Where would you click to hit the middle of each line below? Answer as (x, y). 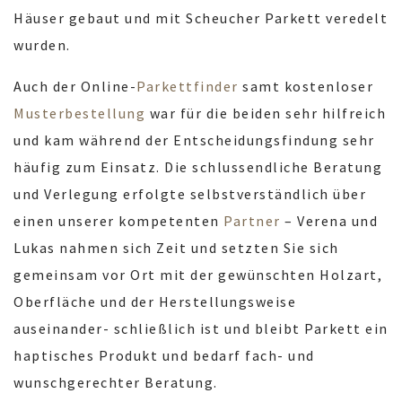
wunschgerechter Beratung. (116, 383)
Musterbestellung (82, 114)
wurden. (42, 45)
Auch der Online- (75, 87)
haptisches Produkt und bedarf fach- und (164, 356)
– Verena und (331, 221)
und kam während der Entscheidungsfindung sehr (194, 140)
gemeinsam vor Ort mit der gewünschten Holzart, (198, 275)
